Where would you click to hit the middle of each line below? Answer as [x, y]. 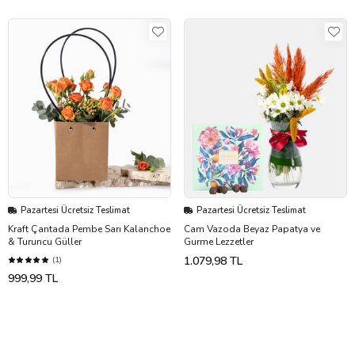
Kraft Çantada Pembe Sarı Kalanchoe [89, 229]
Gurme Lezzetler [219, 242]
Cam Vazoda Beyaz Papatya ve [252, 229]
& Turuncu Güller [45, 242]
